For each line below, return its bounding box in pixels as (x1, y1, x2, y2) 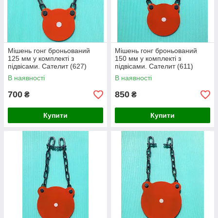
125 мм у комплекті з (8, 54, 74, 62)
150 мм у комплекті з (115, 54, 181, 62)
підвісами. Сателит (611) (115, 62, 193, 70)
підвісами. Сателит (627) (8, 62, 87, 70)
